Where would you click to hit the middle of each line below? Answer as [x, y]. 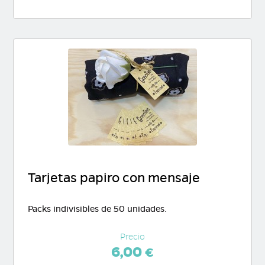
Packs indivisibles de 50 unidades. [97, 209]
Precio [132, 237]
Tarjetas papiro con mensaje [114, 178]
